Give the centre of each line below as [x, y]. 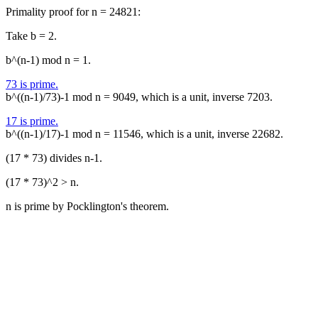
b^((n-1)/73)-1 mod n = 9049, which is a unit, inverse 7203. [139, 97]
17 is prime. [32, 121]
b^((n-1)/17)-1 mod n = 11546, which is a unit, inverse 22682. [144, 134]
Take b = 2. [31, 36]
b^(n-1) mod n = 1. [48, 60]
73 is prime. [32, 84]
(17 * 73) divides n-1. [54, 158]
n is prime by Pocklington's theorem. [87, 206]
